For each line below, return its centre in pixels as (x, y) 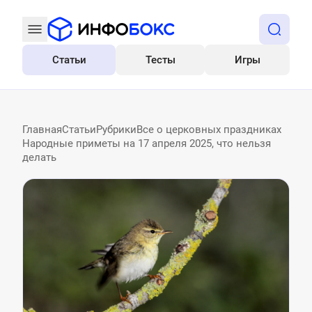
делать (39, 157)
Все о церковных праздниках (209, 130)
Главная (42, 130)
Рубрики (116, 130)
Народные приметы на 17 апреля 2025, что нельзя (147, 143)
